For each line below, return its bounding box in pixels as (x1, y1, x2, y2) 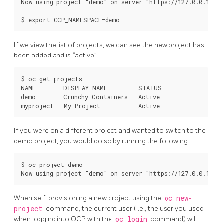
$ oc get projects (21, 74, 82, 83)
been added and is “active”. (14, 51, 98, 59)
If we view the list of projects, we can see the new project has (14, 40, 204, 49)
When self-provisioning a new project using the (14, 194, 163, 203)
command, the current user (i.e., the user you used (44, 204, 204, 213)
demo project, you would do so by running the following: (14, 136, 189, 145)
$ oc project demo (21, 160, 83, 168)
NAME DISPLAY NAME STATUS (21, 83, 162, 92)
